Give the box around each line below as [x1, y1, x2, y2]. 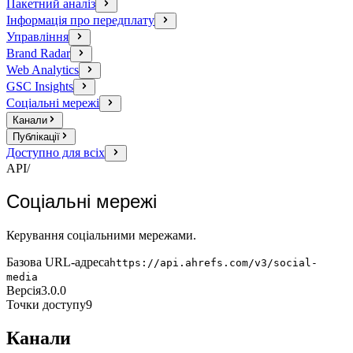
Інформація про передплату [6, 13, 154, 27]
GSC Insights [6, 79, 73, 93]
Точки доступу [6, 298, 86, 312]
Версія [6, 284, 41, 298]
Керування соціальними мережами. [6, 229, 196, 243]
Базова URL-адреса [6, 255, 110, 269]
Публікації [13, 130, 60, 143]
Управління [6, 29, 69, 43]
